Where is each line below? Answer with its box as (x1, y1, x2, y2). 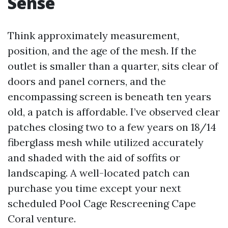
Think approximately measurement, (8, 29, 179, 42)
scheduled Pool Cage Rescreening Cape (8, 197, 196, 210)
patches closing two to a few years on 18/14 (8, 121, 216, 133)
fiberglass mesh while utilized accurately (8, 136, 204, 149)
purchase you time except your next (8, 182, 181, 194)
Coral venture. (8, 212, 76, 225)
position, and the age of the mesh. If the (8, 44, 196, 57)
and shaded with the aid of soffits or (8, 151, 180, 164)
